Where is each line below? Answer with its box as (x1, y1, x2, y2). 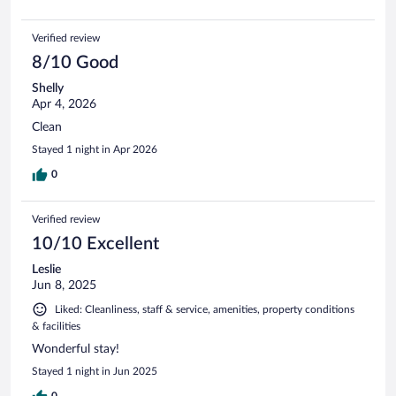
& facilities (32, 320, 80, 331)
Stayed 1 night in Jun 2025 (32, 365, 157, 377)
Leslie (32, 263, 61, 276)
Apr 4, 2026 (32, 97, 96, 110)
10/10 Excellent (32, 234, 159, 253)
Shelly (32, 81, 64, 95)
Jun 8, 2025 (32, 278, 96, 292)
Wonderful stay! (32, 342, 119, 355)
